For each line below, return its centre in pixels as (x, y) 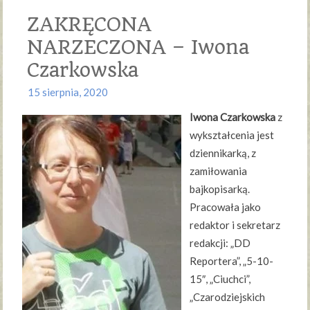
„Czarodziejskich (228, 297)
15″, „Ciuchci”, (220, 279)
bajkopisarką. (220, 189)
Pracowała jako (226, 207)
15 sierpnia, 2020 (68, 92)
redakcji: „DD (220, 243)
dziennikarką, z (223, 153)
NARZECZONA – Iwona (138, 48)
